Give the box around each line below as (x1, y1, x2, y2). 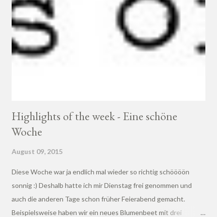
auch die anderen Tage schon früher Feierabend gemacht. (12, 194, 185, 203)
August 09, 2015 (12, 147, 62, 155)
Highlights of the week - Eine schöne (12, 108, 177, 124)
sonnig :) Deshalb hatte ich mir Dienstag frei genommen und (12, 181, 192, 189)
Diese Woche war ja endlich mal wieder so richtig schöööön (12, 167, 189, 176)
